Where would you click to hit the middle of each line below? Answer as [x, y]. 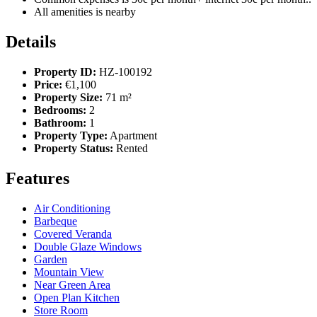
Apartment [133, 136]
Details [31, 42]
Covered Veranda [73, 234]
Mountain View [69, 272]
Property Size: [68, 98]
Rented [132, 149]
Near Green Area [72, 284]
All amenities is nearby [85, 12]
